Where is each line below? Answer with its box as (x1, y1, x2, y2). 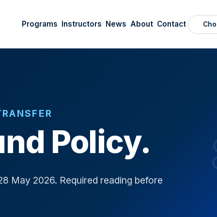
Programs (22, 19, 58, 29)
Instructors (62, 19, 102, 29)
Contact (157, 19, 186, 29)
